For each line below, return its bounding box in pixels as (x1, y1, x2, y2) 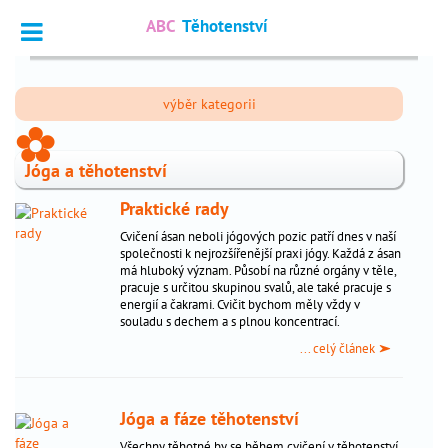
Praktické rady (119, 196, 229, 220)
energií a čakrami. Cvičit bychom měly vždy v (119, 296, 360, 312)
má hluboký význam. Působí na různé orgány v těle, (119, 262, 396, 278)
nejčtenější (5, 319, 75, 337)
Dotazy (22, 111, 63, 130)
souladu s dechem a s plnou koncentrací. (119, 313, 340, 329)
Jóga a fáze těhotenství (119, 406, 299, 430)
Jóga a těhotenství (25, 158, 167, 182)
